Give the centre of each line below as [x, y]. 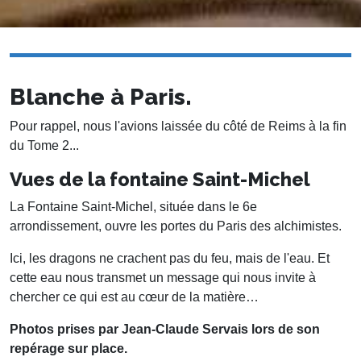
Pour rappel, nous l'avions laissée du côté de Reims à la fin [178, 127]
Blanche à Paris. [101, 97]
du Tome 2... [44, 146]
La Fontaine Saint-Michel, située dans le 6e [133, 207]
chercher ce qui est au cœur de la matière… [134, 297]
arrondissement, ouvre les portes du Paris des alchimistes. [176, 226]
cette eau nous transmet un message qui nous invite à [163, 278]
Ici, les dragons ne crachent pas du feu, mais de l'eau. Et [170, 259]
